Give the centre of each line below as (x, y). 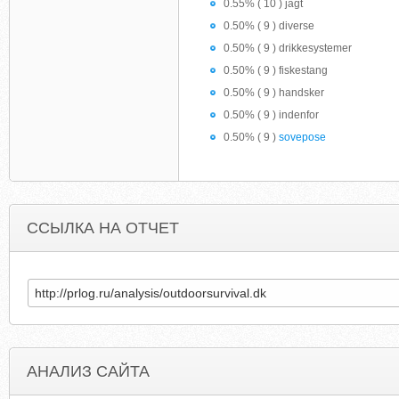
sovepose (302, 137)
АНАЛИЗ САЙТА (88, 371)
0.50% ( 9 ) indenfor (271, 115)
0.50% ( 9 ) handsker (274, 93)
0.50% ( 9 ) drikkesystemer (288, 48)
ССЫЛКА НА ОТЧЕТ (103, 228)
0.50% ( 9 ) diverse (269, 26)
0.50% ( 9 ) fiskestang (276, 70)
